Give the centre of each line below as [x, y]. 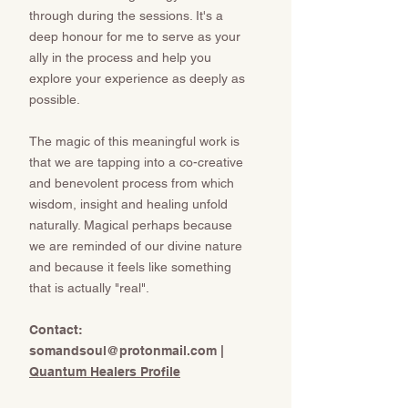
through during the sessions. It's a [126, 15]
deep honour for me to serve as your [135, 36]
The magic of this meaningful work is [134, 141]
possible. [55, 99]
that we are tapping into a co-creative [136, 162]
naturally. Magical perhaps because [131, 225]
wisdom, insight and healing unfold [128, 204]
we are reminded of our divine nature [136, 246]
